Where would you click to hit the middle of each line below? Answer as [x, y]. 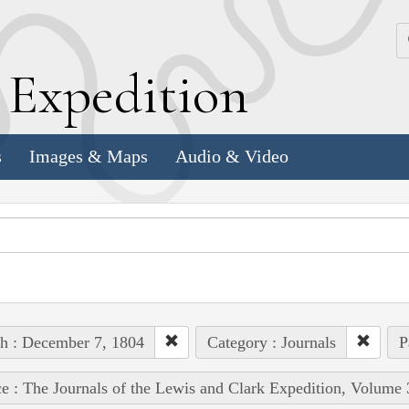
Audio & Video [232, 157]
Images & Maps [89, 157]
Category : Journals [271, 342]
